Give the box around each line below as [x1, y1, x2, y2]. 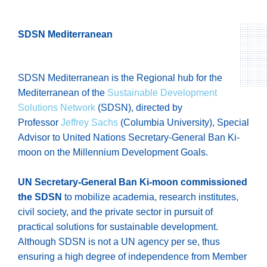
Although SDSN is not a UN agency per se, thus [18, 236, 220, 247]
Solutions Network [18, 103, 95, 113]
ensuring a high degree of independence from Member [18, 251, 247, 262]
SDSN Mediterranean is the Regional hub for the [18, 73, 222, 83]
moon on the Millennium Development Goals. [18, 147, 208, 158]
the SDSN [18, 191, 64, 202]
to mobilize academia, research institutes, [64, 191, 238, 202]
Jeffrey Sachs [61, 117, 118, 128]
